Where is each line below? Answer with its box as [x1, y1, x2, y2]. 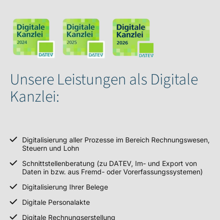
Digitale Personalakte [22, 198, 90, 206]
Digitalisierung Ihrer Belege [22, 183, 109, 191]
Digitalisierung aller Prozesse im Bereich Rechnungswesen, [22, 136, 210, 144]
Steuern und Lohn [22, 144, 80, 152]
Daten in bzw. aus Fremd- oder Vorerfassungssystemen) [22, 167, 203, 176]
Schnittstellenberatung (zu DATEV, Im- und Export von [22, 159, 197, 167]
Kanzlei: [10, 85, 59, 108]
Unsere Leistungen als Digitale [10, 68, 198, 91]
